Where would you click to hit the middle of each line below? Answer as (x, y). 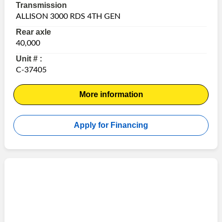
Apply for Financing (111, 125)
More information (111, 94)
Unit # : (29, 58)
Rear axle (33, 32)
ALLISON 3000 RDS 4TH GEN (68, 16)
